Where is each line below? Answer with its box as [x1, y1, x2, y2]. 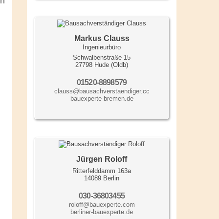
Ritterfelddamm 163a [72, 167, 131, 175]
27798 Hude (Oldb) [75, 61, 128, 69]
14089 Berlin [84, 175, 119, 182]
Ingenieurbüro [83, 44, 121, 51]
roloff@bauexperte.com [68, 201, 135, 209]
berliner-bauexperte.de [70, 208, 133, 216]
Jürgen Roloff [76, 155, 127, 164]
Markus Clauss [74, 34, 130, 43]
